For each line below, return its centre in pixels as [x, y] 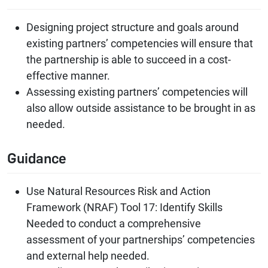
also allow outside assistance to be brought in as [141, 108]
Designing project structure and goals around [133, 28]
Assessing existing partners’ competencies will [137, 92]
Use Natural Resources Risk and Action [118, 191]
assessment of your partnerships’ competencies [141, 240]
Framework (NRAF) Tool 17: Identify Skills [124, 208]
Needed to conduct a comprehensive [114, 224]
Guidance [37, 159]
